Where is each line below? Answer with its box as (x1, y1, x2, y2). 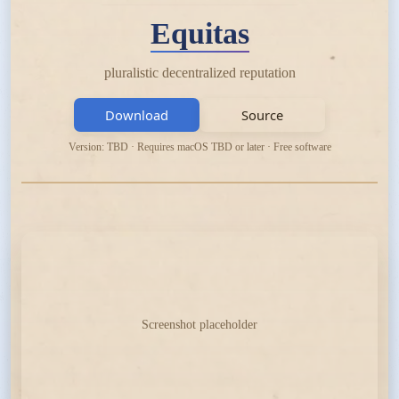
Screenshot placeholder (142, 317, 257, 331)
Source (240, 105, 283, 124)
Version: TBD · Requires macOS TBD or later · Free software (68, 141, 331, 154)
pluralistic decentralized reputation (103, 63, 296, 81)
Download (105, 105, 169, 124)
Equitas (150, 16, 249, 51)
